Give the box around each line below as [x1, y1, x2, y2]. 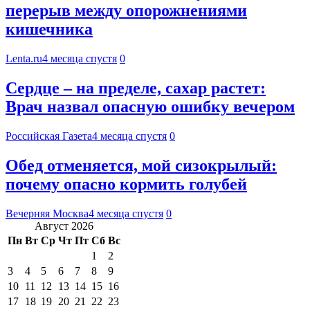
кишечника [6, 20, 93, 39]
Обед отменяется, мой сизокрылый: [6, 156, 277, 174]
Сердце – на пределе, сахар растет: [6, 78, 266, 97]
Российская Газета [6, 129, 92, 142]
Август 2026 [35, 219, 93, 232]
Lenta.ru [6, 52, 42, 64]
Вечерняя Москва [6, 207, 89, 219]
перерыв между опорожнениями [6, 1, 247, 20]
